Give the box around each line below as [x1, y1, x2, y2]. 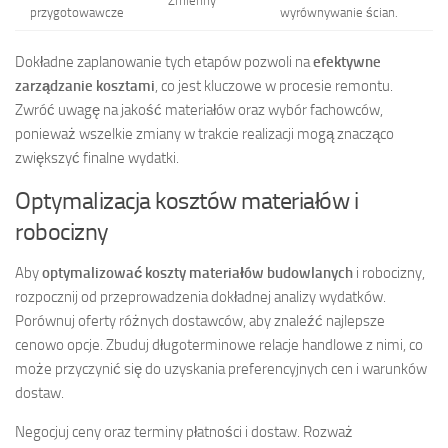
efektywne [313, 53, 381, 72]
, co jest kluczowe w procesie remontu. [155, 77, 393, 96]
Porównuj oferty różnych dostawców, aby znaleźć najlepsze [15, 312, 385, 331]
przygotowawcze [30, 4, 124, 20]
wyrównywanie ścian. [280, 4, 398, 20]
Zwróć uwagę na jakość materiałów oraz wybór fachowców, [15, 101, 383, 120]
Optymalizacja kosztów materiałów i [15, 186, 358, 216]
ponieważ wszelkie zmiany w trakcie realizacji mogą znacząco [15, 125, 394, 144]
